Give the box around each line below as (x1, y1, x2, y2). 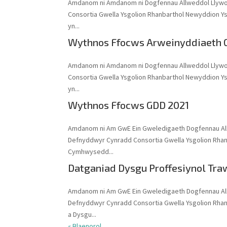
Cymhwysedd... (68, 147, 114, 156)
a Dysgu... (68, 210, 97, 219)
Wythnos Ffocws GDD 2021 (68, 99, 190, 111)
